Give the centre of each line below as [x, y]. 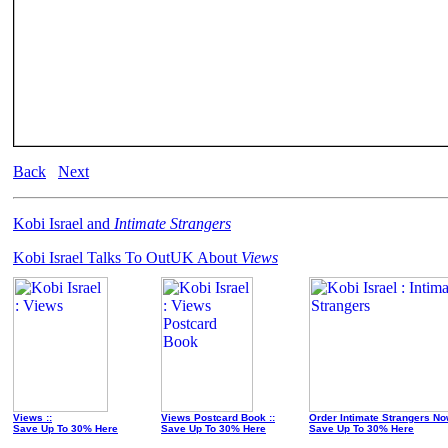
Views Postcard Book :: [218, 417]
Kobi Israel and [63, 223]
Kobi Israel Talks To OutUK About [127, 257]
